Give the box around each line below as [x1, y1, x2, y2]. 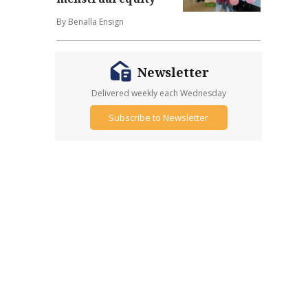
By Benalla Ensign [56, 16, 124, 28]
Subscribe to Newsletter [109, 111, 209, 124]
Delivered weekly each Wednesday [91, 87, 226, 100]
